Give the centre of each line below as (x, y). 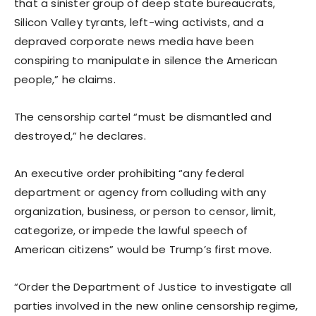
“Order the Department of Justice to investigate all (153, 286)
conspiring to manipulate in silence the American (146, 60)
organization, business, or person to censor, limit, (145, 211)
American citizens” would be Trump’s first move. (143, 249)
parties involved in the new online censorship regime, (156, 305)
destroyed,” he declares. (80, 135)
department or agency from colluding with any (140, 192)
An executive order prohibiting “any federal (129, 173)
